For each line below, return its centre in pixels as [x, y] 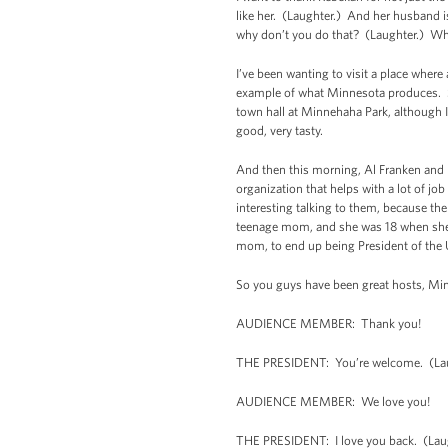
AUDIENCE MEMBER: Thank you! [328, 323]
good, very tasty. [281, 130]
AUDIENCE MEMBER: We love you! [333, 401]
